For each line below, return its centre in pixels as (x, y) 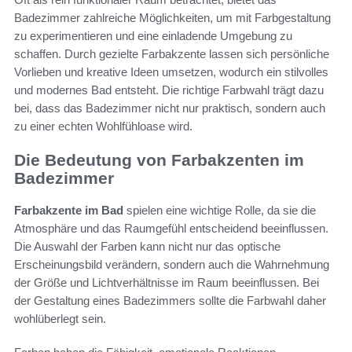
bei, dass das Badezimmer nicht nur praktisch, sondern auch (170, 108)
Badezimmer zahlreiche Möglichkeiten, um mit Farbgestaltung (172, 18)
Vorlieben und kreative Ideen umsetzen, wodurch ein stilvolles (171, 72)
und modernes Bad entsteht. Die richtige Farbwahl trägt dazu (169, 90)
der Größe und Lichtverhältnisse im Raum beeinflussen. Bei (167, 282)
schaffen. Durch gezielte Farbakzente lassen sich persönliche (172, 54)
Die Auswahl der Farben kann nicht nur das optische (147, 246)
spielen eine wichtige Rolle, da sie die (220, 210)
